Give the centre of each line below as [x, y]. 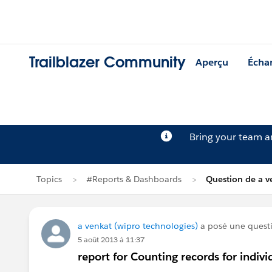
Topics [49, 179]
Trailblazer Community [107, 63]
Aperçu [212, 63]
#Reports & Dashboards [134, 179]
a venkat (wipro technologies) [138, 226]
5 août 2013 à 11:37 [111, 240]
